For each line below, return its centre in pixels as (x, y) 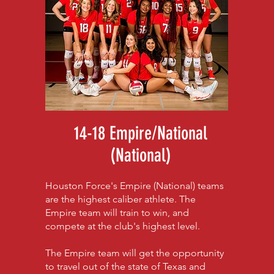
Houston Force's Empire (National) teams (134, 186)
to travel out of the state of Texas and (125, 266)
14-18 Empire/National (140, 133)
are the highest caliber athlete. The (120, 199)
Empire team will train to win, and (117, 213)
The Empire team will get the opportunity (134, 253)
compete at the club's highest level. (124, 226)
